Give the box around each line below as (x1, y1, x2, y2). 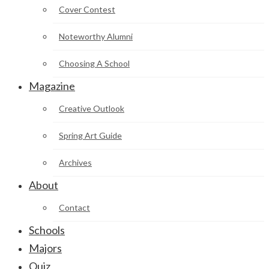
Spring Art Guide (59, 130, 122, 141)
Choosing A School (59, 58, 130, 68)
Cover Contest (59, 4, 115, 14)
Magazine (29, 79, 75, 92)
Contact (59, 202, 90, 213)
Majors (29, 241, 62, 255)
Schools (29, 223, 65, 237)
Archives (59, 157, 92, 168)
